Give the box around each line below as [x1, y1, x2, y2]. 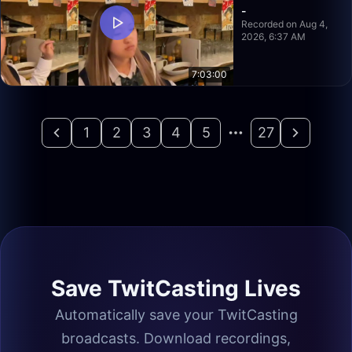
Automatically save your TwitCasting [54, 306, 298, 323]
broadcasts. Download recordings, [61, 330, 291, 346]
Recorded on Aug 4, [241, 17, 328, 30]
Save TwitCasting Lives [51, 275, 301, 302]
